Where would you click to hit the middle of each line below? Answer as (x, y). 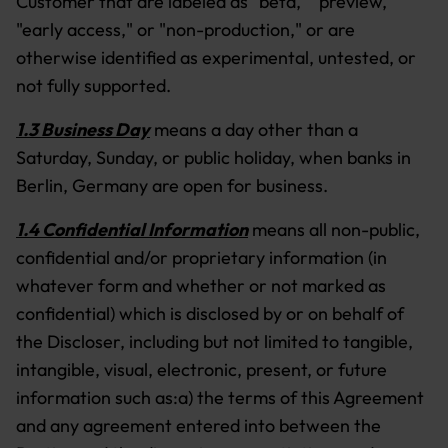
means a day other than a (254, 129)
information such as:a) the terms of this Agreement (220, 397)
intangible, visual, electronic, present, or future (201, 369)
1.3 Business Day (83, 129)
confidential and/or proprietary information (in (201, 257)
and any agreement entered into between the (198, 425)
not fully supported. (93, 85)
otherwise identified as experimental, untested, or (216, 57)
